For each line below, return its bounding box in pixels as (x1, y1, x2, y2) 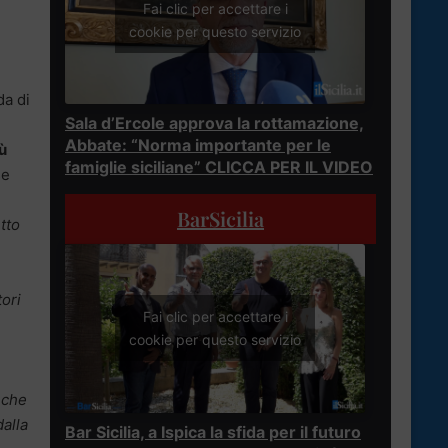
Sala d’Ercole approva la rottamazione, (65, 112, 364, 133)
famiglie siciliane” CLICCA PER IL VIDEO (65, 156, 373, 177)
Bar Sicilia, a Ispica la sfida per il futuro (65, 421, 361, 442)
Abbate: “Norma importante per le (65, 134, 331, 155)
